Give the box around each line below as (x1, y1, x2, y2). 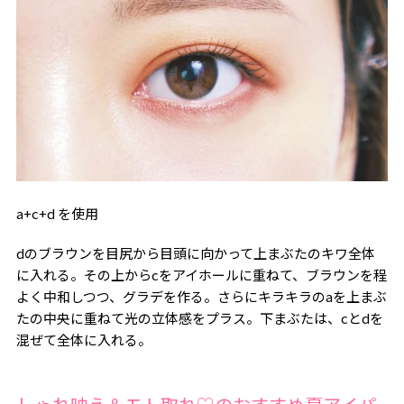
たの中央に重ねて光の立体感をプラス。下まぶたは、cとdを (15, 308, 383, 327)
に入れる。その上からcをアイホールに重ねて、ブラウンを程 (15, 264, 387, 284)
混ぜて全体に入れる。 (15, 329, 151, 349)
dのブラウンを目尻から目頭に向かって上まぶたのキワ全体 (15, 243, 375, 262)
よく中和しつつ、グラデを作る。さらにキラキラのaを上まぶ (15, 286, 387, 306)
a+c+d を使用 (15, 203, 98, 223)
